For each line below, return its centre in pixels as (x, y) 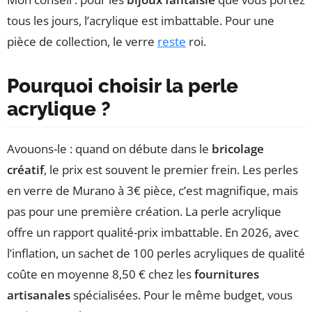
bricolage (238, 148)
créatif (25, 169)
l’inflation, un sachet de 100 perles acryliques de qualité (156, 253)
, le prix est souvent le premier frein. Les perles (171, 169)
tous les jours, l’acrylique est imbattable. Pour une (141, 20)
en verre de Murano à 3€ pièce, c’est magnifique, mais (153, 190)
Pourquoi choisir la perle (123, 86)
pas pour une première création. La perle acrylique (144, 211)
